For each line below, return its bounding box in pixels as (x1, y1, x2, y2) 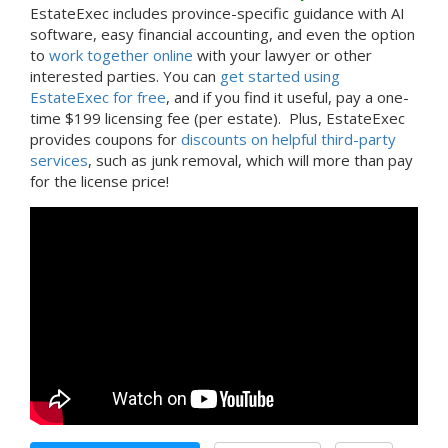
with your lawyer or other (193, 45, 372, 66)
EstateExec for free (30, 87, 166, 108)
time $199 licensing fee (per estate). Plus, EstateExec (30, 108, 405, 129)
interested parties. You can (30, 66, 220, 87)
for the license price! (30, 171, 169, 192)
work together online (49, 45, 193, 66)
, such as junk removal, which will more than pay (88, 150, 413, 171)
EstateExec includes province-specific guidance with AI (30, 3, 405, 24)
